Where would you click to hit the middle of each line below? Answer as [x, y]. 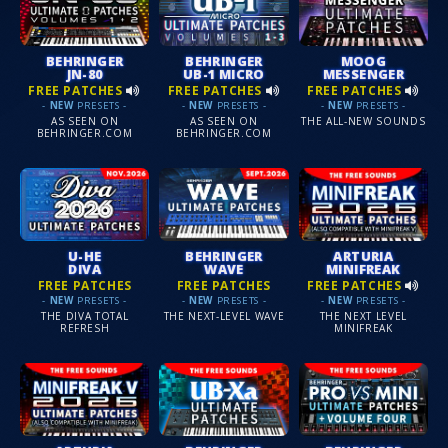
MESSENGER [363, 73]
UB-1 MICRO [224, 73]
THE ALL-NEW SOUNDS [363, 121]
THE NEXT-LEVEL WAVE [224, 316]
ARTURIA [363, 255]
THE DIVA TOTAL [85, 316]
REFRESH [84, 328]
